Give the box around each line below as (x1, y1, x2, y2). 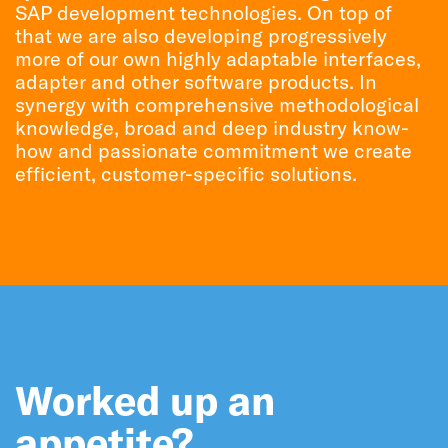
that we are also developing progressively (15, 23, 387, 48)
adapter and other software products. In (15, 69, 377, 94)
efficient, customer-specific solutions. (15, 161, 357, 186)
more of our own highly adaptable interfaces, (15, 46, 421, 71)
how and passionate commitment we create (15, 138, 412, 163)
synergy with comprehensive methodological (15, 92, 419, 117)
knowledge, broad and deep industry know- (15, 115, 409, 140)
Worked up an (15, 375, 275, 425)
